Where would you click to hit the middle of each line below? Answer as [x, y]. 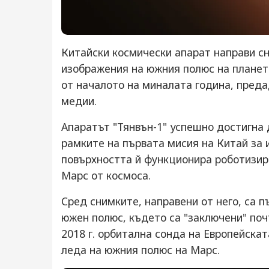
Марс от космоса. [106, 175]
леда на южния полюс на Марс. [141, 250]
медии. [79, 101]
